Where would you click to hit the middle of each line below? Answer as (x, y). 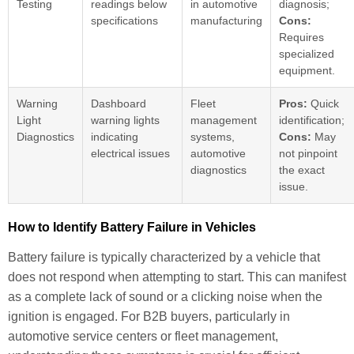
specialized (307, 54)
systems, (213, 137)
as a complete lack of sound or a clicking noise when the (165, 297)
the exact (302, 170)
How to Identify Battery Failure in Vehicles (132, 228)
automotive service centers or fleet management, (143, 337)
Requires (301, 38)
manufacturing (226, 21)
